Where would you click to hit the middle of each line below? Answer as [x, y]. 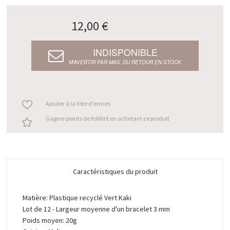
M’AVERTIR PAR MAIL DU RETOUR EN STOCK [125, 62]
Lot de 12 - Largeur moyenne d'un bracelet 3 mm [97, 209]
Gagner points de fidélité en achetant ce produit [107, 119]
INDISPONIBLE [125, 52]
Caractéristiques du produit [115, 171]
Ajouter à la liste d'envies [78, 104]
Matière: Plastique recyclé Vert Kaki [77, 198]
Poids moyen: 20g [50, 220]
